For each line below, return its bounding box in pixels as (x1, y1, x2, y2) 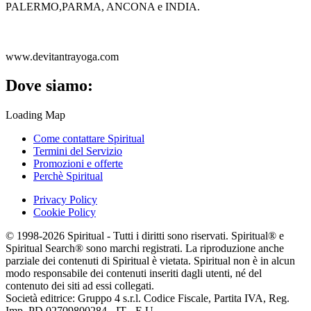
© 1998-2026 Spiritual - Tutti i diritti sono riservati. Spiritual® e (6, 230, 284, 242)
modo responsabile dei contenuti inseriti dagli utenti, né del (6, 267, 262, 280)
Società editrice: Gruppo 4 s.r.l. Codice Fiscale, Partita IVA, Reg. (6, 292, 289, 305)
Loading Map (6, 109, 65, 121)
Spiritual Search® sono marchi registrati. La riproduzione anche (6, 242, 284, 255)
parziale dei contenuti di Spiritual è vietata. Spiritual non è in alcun (6, 255, 295, 267)
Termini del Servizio (33, 145, 122, 158)
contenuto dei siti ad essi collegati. (6, 280, 154, 292)
